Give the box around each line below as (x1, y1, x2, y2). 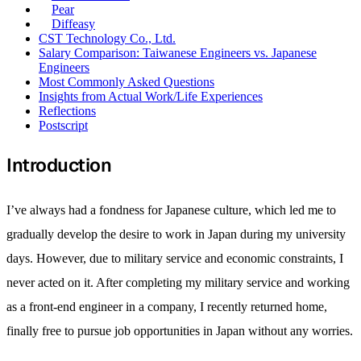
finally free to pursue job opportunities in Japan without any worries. (6, 323, 353, 338)
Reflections (39, 103, 96, 118)
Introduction (6, 152, 112, 177)
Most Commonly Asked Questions (39, 74, 214, 89)
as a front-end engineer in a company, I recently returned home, (6, 299, 327, 313)
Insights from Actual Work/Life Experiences (39, 89, 263, 103)
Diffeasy (52, 16, 95, 31)
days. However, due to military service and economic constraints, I (6, 251, 343, 265)
